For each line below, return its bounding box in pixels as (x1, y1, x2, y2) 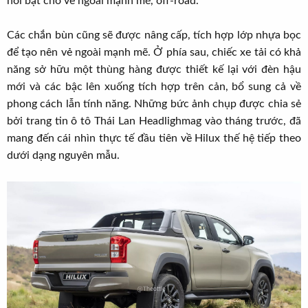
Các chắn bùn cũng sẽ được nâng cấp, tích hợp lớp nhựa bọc (7, 30, 301, 41)
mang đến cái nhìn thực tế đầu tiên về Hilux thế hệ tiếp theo (7, 133, 301, 144)
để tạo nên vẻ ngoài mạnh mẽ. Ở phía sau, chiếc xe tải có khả (7, 47, 301, 58)
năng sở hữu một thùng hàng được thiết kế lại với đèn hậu (7, 64, 301, 76)
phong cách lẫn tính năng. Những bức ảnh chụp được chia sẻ (7, 98, 301, 110)
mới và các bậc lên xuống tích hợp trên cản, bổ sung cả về (7, 81, 301, 93)
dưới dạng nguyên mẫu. (7, 150, 120, 162)
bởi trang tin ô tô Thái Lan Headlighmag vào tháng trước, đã (7, 115, 301, 127)
